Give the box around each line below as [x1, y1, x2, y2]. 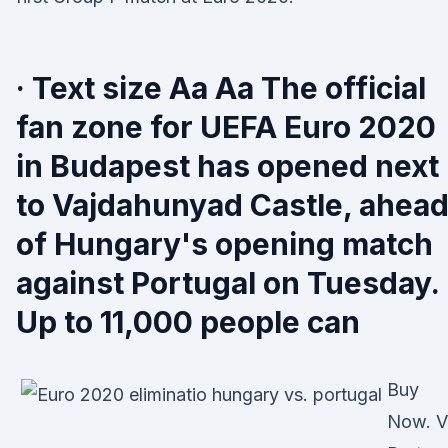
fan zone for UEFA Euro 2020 [16, 109, 436, 145]
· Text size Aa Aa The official [16, 70, 426, 106]
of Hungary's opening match [16, 226, 433, 262]
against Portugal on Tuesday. [16, 265, 439, 301]
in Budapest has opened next [16, 148, 439, 184]
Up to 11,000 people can [16, 304, 360, 340]
